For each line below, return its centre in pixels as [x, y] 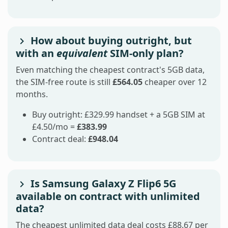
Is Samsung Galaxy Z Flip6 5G [102, 183]
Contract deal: [60, 139]
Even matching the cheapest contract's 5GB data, [110, 69]
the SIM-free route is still [64, 82]
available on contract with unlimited [108, 196]
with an [36, 53]
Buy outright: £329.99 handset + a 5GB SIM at [119, 114]
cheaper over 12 [175, 82]
